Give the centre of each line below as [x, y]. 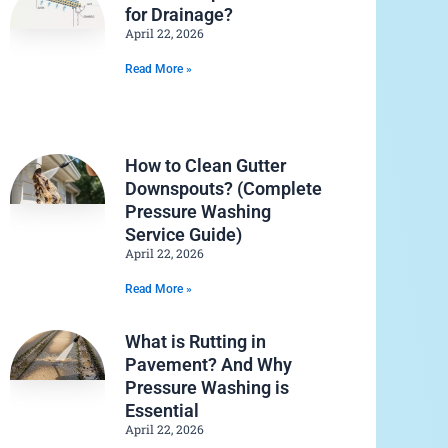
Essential [161, 411]
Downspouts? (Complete [223, 189]
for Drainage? [178, 14]
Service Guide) [183, 235]
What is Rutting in [195, 342]
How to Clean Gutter [205, 166]
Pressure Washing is [206, 388]
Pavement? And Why [208, 365]
